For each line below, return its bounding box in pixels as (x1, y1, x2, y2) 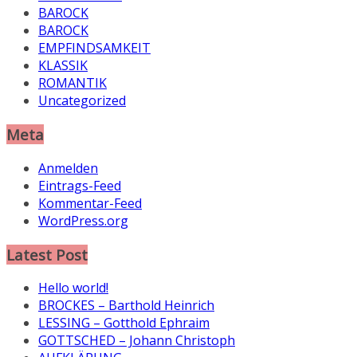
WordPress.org (38, 211, 128, 229)
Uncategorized (38, 92, 126, 110)
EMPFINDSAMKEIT (38, 39, 151, 57)
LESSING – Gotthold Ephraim (38, 314, 210, 332)
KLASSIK (38, 57, 88, 75)
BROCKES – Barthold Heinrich (38, 296, 214, 315)
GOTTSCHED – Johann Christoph (38, 331, 235, 350)
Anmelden (38, 159, 98, 177)
